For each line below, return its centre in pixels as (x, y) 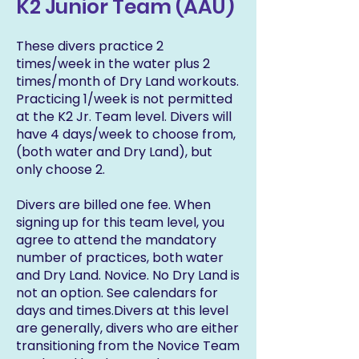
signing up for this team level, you (120, 222)
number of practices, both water (120, 258)
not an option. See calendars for (117, 293)
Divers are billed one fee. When (113, 205)
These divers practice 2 (90, 46)
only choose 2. (62, 169)
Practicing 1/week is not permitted (124, 99)
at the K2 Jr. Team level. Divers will (124, 117)
